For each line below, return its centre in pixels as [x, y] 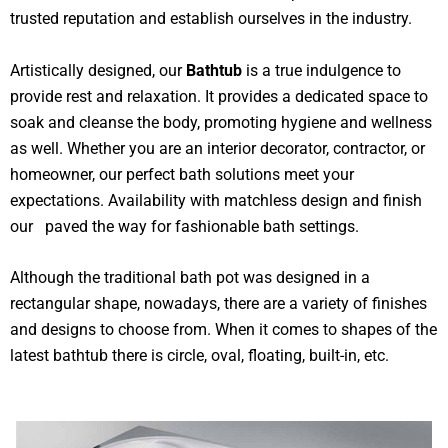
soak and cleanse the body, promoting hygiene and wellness [221, 122]
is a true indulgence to [323, 70]
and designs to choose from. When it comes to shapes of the [223, 330]
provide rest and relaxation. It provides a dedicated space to [219, 96]
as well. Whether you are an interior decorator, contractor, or [217, 148]
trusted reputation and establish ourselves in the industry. [211, 19]
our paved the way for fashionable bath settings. [184, 226]
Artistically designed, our [98, 70]
